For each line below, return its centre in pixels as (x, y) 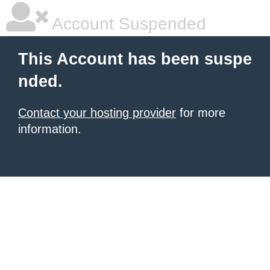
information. (50, 129)
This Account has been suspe (135, 59)
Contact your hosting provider (97, 113)
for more (201, 113)
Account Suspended (127, 24)
